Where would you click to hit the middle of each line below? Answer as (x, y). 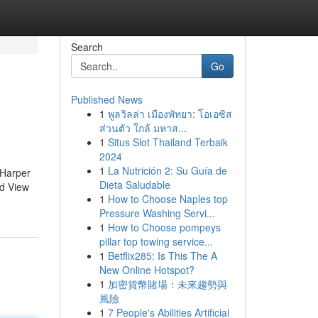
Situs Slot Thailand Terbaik (168, 142)
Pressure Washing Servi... (157, 213)
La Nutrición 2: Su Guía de (167, 170)
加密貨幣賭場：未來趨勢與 (167, 284)
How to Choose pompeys (164, 227)
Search (87, 47)
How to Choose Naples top (168, 199)
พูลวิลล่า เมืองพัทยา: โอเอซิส (170, 114)
